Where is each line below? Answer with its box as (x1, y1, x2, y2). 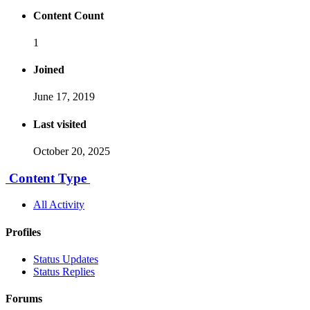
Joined (33, 64, 64, 76)
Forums (6, 293, 42, 305)
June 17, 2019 (33, 91, 95, 103)
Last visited (33, 118, 86, 130)
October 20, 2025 (33, 145, 110, 157)
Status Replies (33, 265, 95, 277)
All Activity (33, 199, 84, 211)
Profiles (6, 226, 41, 238)
